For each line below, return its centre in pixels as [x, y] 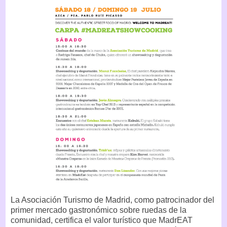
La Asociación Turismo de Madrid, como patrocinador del [112, 200]
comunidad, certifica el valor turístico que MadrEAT [102, 220]
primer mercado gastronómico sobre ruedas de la [99, 210]
